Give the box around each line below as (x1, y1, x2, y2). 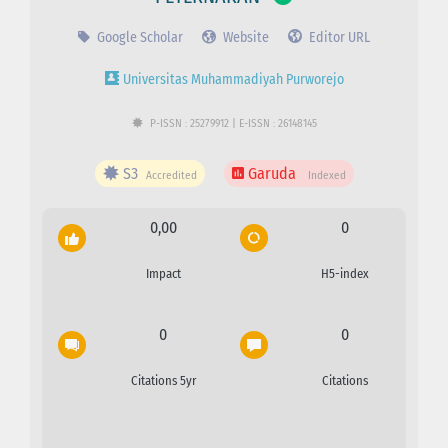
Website (220, 28, 269, 46)
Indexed (307, 168, 346, 182)
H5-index (321, 265, 370, 281)
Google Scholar (94, 28, 183, 46)
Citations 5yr (130, 372, 196, 388)
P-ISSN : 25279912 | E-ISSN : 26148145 (146, 116, 317, 130)
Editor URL (306, 28, 370, 46)
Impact (145, 265, 181, 281)
